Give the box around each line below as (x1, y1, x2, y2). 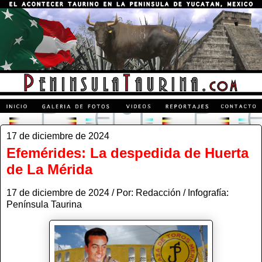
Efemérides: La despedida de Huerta (6, 144, 249, 161)
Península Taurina (6, 199, 87, 209)
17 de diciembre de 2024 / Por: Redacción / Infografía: (6, 187, 229, 198)
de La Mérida (6, 161, 92, 177)
